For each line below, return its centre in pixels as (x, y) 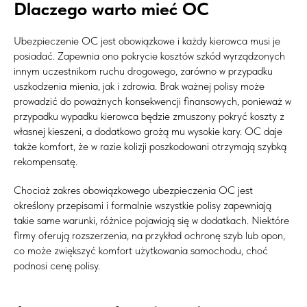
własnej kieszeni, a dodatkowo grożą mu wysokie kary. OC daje (148, 131)
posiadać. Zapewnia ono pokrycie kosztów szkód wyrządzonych (149, 56)
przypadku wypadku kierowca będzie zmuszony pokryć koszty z (149, 116)
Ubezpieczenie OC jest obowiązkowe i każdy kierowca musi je (147, 40)
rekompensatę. (46, 161)
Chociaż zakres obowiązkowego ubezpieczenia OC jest (133, 190)
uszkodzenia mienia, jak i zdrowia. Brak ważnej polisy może (139, 86)
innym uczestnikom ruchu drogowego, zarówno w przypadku (143, 71)
